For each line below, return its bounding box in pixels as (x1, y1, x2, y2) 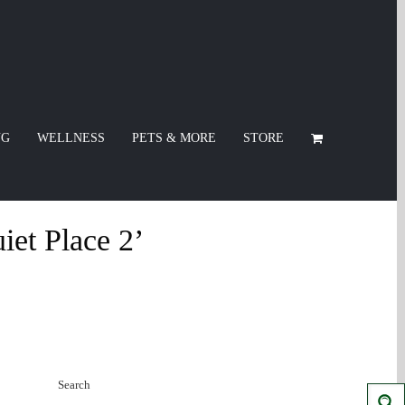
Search (58, 378, 90, 392)
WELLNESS (36, 130, 105, 145)
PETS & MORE (131, 130, 216, 145)
